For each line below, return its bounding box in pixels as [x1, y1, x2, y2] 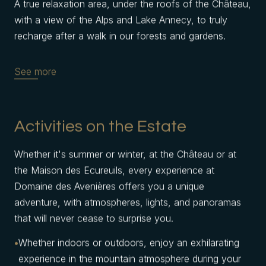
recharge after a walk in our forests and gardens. [14, 30, 226, 42]
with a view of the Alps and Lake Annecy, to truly [14, 14, 227, 26]
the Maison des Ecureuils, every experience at [14, 164, 214, 176]
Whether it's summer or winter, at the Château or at [14, 148, 236, 160]
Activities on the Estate [14, 118, 186, 135]
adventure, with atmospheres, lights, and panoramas [14, 196, 241, 208]
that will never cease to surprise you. [14, 212, 173, 224]
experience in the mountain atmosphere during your [18, 252, 241, 264]
